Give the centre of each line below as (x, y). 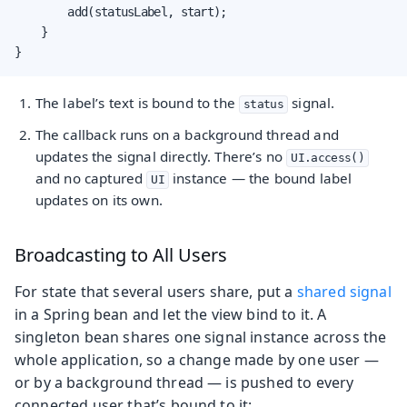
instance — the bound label (261, 178)
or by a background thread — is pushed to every (184, 382)
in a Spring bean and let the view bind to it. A (171, 314)
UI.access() (328, 157)
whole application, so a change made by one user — (197, 359)
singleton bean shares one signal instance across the (201, 337)
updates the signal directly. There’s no (161, 156)
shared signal (344, 291)
